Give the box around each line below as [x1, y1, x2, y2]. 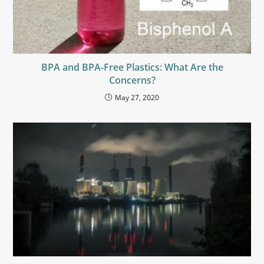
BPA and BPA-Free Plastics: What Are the [41, 60, 223, 74]
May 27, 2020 [115, 92, 159, 103]
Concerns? [108, 73, 156, 87]
